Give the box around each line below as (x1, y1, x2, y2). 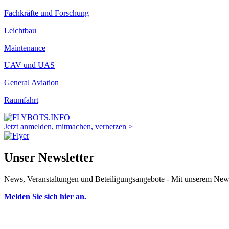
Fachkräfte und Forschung (4, 9, 89, 18)
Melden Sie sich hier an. (4, 192, 86, 201)
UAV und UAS (4, 61, 55, 70)
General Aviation (4, 78, 59, 87)
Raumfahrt (4, 96, 38, 105)
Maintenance (4, 43, 45, 53)
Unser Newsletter (4, 151, 95, 165)
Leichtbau (4, 26, 36, 35)
